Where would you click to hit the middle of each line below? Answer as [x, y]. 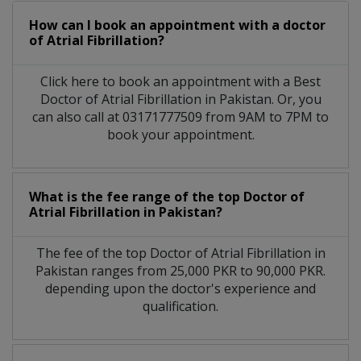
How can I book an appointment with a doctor [177, 25]
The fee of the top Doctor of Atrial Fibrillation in [180, 253]
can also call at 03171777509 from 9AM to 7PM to [180, 116]
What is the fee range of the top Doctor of [167, 196]
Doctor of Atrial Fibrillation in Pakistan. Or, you [180, 99]
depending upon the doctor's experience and [180, 288]
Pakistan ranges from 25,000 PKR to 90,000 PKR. [180, 270]
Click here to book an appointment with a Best [180, 81]
